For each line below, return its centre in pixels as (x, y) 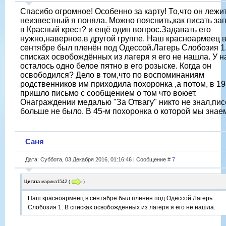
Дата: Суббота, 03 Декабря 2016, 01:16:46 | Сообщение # (99, 159)
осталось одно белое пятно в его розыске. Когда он (116, 66)
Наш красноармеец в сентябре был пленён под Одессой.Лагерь (120, 199)
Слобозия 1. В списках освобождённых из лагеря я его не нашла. (122, 208)
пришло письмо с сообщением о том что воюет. (108, 93)
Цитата (32, 181)
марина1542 (54, 181)
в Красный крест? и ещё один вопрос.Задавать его (116, 29)
